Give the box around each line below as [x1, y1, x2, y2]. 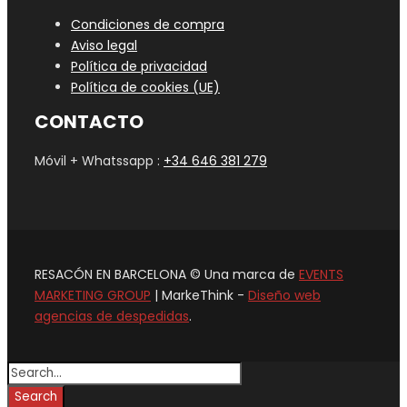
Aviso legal [71, 36, 137, 55]
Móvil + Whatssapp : [35, 152, 164, 170]
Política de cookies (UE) [71, 78, 220, 96]
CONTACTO [35, 109, 144, 134]
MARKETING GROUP [35, 286, 151, 304]
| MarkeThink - [151, 286, 248, 304]
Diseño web [248, 286, 321, 304]
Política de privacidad [71, 57, 207, 75]
